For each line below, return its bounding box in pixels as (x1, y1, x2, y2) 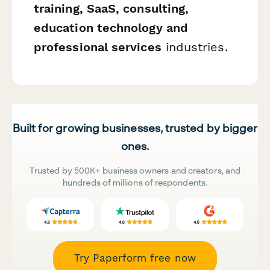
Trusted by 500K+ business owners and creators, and (30, 165, 240, 176)
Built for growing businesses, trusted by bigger (12, 121, 258, 135)
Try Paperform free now (74, 252, 196, 265)
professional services (34, 39, 162, 54)
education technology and (34, 20, 188, 35)
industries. (161, 39, 228, 54)
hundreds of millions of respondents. (63, 177, 207, 188)
